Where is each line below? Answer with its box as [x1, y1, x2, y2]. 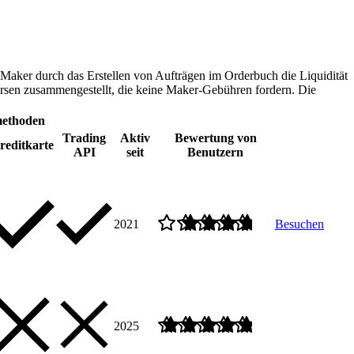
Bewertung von [174, 130, 257, 145]
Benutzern [187, 145, 243, 159]
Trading [62, 130, 106, 145]
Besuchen [275, 217, 324, 231]
